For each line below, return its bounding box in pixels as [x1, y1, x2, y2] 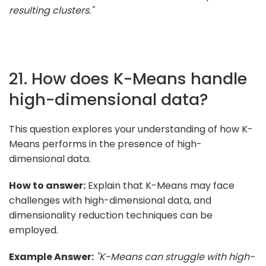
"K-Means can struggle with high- [96, 249, 255, 264]
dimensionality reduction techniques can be [9, 208, 213, 222]
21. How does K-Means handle [9, 66, 247, 90]
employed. [9, 223, 58, 237]
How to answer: [9, 178, 85, 192]
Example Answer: [9, 249, 94, 264]
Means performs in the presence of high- [9, 137, 202, 151]
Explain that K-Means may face [85, 178, 235, 192]
